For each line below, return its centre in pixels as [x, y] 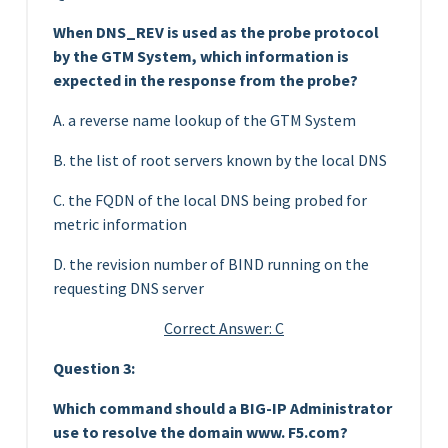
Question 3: [94, 367]
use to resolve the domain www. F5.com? [200, 431]
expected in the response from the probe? [205, 79]
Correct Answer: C [224, 327]
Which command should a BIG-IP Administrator [222, 407]
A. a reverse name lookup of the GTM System [204, 119]
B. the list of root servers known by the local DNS [220, 159]
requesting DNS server [128, 287]
